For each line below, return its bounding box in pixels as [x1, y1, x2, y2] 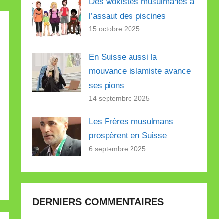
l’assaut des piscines [89, 11, 169, 21]
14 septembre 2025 [89, 94, 150, 103]
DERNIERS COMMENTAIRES [32, 196, 164, 207]
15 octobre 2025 [89, 25, 140, 33]
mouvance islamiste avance [89, 66, 191, 76]
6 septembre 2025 [89, 144, 146, 153]
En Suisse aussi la [89, 52, 157, 62]
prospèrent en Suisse [89, 131, 167, 140]
